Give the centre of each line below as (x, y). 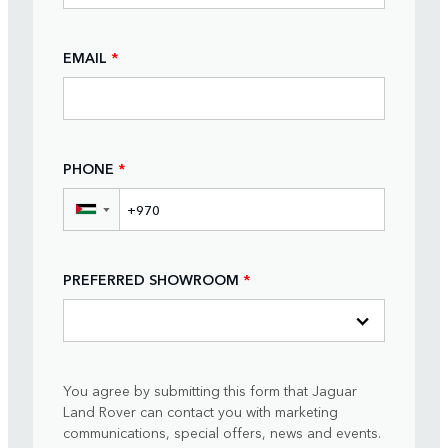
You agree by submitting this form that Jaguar (210, 390)
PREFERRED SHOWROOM (151, 278)
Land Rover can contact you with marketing (200, 411)
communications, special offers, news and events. (222, 432)
